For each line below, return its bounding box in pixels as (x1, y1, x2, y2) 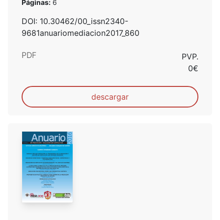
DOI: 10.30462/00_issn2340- (22, 16, 128, 27)
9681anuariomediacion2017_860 (22, 28, 139, 38)
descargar (91, 92, 129, 102)
